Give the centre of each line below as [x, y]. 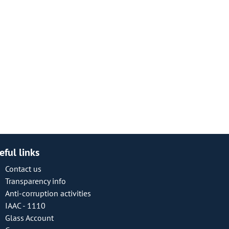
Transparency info [36, 181]
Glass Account [29, 218]
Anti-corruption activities [48, 193]
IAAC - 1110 [25, 205]
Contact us [23, 169]
